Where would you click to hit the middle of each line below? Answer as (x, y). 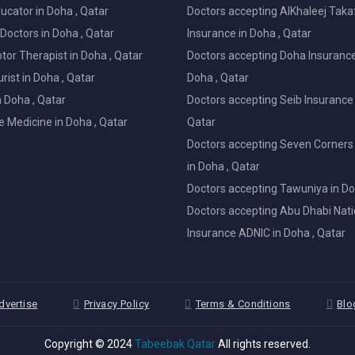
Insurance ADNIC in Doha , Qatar (266, 233)
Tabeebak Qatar (175, 344)
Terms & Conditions (243, 304)
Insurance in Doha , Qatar (249, 34)
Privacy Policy (116, 304)
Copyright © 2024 (90, 344)
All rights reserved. (263, 344)
